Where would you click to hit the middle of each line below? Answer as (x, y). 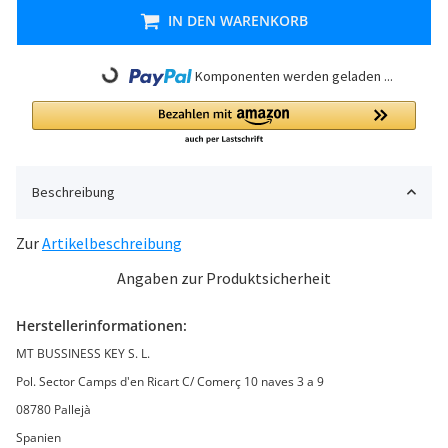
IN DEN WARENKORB (238, 20)
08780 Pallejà (53, 409)
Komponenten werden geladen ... (293, 75)
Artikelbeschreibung (112, 242)
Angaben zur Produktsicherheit (224, 277)
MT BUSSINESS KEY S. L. (83, 353)
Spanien (38, 437)
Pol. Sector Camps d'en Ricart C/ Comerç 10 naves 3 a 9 (171, 381)
